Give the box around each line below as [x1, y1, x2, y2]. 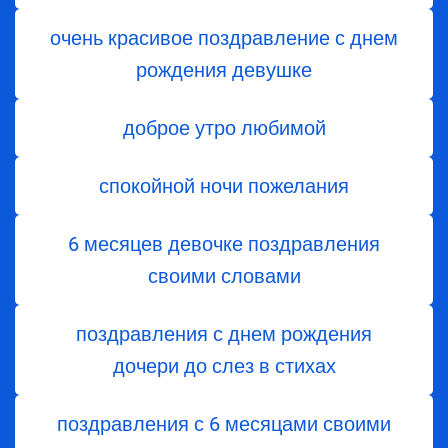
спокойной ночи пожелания [99, 174, 349, 199]
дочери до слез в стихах [112, 354, 336, 379]
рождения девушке [136, 58, 312, 83]
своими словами [147, 264, 301, 289]
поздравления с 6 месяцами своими [57, 412, 391, 437]
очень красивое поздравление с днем [50, 26, 398, 51]
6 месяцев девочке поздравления [68, 232, 380, 257]
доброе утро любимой [122, 116, 326, 141]
